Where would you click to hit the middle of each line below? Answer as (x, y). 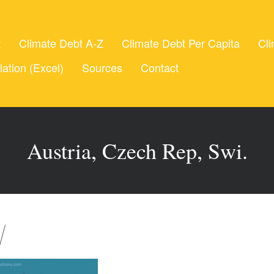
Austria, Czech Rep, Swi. (137, 150)
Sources (102, 67)
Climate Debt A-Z (61, 43)
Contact (160, 67)
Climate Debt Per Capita (181, 43)
